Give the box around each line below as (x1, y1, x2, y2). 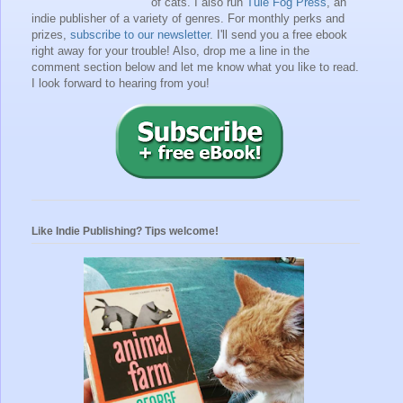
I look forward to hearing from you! (31, 76, 210, 90)
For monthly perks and (228, 11, 345, 25)
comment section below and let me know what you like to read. (31, 59, 359, 74)
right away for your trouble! (31, 43, 173, 58)
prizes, (31, 27, 70, 41)
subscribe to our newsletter (70, 27, 210, 41)
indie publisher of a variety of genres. (31, 11, 228, 25)
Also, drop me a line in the (173, 43, 309, 58)
